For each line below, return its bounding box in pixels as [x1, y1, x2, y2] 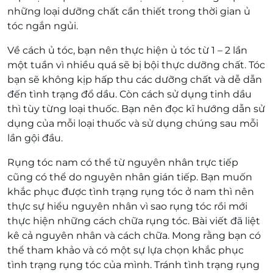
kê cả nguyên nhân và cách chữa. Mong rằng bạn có [7, 230, 261, 241]
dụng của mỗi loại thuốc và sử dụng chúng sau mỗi [7, 118, 258, 129]
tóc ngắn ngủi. [7, 20, 78, 32]
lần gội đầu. [7, 132, 63, 144]
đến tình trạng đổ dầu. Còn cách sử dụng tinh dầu [7, 88, 252, 100]
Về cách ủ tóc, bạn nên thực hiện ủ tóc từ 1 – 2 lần [7, 44, 247, 56]
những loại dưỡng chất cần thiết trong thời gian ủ [7, 5, 250, 17]
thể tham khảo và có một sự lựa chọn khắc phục [7, 244, 244, 256]
